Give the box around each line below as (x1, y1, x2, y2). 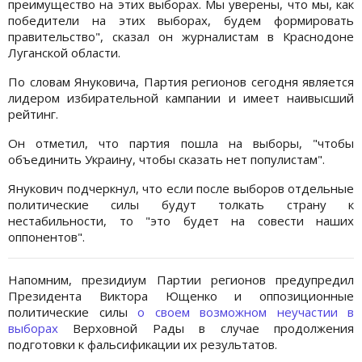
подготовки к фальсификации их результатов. (8, 336, 277, 353)
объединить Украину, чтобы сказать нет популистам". (8, 151, 325, 168)
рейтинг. (8, 106, 58, 123)
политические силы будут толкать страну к (8, 196, 354, 213)
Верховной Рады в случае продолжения (73, 320, 355, 337)
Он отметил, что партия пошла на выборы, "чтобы (8, 135, 354, 152)
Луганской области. (8, 44, 120, 61)
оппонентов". (8, 229, 85, 246)
